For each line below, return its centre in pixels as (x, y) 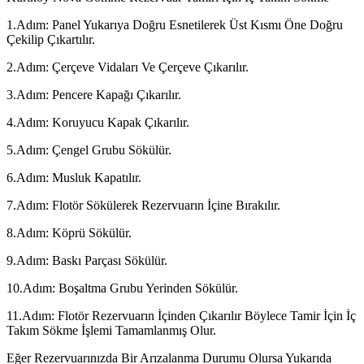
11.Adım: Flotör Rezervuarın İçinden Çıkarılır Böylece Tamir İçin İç (181, 315)
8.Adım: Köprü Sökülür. (69, 232)
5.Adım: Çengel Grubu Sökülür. (89, 149)
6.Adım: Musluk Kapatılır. (74, 177)
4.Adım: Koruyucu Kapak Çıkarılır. (98, 122)
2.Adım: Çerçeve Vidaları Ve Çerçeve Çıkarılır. (128, 67)
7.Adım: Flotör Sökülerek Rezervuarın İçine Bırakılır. (143, 205)
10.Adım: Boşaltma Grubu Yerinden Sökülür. (122, 288)
